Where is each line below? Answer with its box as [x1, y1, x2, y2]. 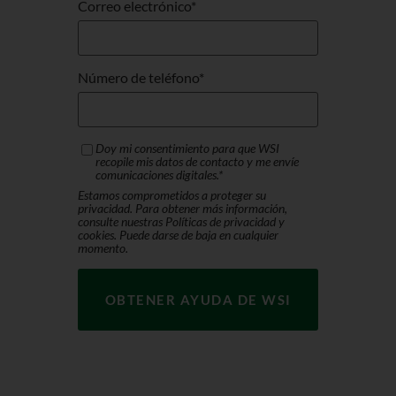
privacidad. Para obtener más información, [78, 201, 287, 217]
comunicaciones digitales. [95, 167, 218, 183]
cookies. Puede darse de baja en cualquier [78, 227, 278, 243]
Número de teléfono [78, 69, 199, 87]
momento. [78, 240, 128, 256]
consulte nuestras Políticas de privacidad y [78, 214, 285, 230]
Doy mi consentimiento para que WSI [95, 141, 279, 156]
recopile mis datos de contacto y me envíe [95, 154, 299, 170]
